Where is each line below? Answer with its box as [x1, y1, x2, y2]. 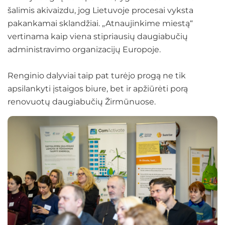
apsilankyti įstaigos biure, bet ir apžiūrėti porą [8, 83, 188, 93]
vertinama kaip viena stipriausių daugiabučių [8, 31, 188, 41]
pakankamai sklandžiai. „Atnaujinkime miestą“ [8, 18, 193, 28]
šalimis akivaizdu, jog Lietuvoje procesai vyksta [8, 5, 193, 15]
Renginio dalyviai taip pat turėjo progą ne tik [8, 70, 186, 80]
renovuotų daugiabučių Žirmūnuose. [8, 96, 160, 106]
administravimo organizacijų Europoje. [8, 44, 161, 54]
